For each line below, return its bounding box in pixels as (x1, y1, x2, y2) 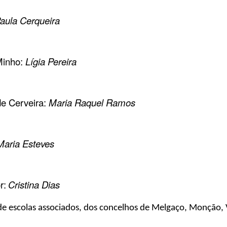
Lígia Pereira (23, 54, 77, 68)
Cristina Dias (8, 177, 62, 191)
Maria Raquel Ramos (49, 95, 135, 109)
